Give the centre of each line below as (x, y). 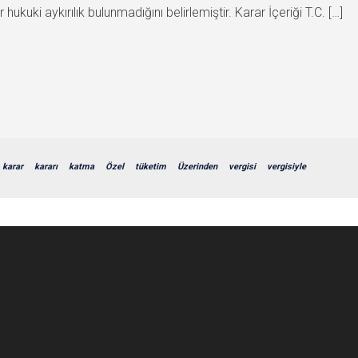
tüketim (151, 167)
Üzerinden (197, 167)
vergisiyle (286, 167)
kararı (46, 167)
